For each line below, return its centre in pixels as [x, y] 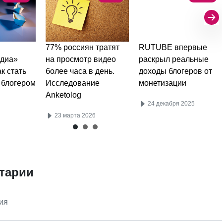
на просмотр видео [81, 59]
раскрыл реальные [174, 59]
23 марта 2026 [74, 115]
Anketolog [63, 95]
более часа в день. [80, 71]
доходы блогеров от [176, 71]
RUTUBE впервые [173, 47]
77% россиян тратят [82, 47]
